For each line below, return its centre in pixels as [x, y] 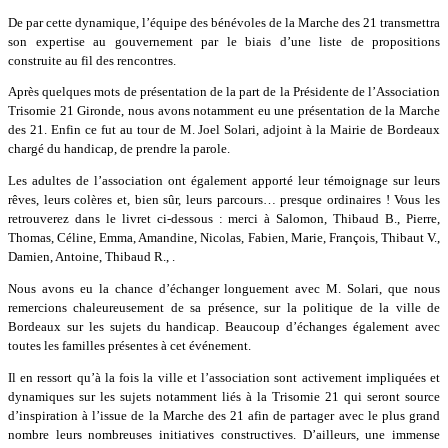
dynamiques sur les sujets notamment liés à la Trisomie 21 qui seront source [224, 397]
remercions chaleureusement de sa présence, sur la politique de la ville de [224, 308]
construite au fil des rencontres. [92, 60]
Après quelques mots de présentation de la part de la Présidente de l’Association [224, 92]
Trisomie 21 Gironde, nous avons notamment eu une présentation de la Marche [224, 111]
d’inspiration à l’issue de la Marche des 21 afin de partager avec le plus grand [224, 416]
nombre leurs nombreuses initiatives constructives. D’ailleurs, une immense [224, 435]
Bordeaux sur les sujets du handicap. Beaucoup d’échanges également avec [224, 327]
